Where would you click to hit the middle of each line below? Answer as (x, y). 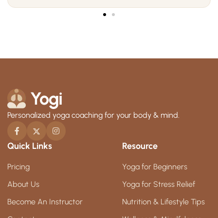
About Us (23, 184)
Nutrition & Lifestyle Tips (163, 201)
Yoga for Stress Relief (158, 184)
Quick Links (30, 146)
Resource (140, 146)
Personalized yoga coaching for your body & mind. (93, 115)
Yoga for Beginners (154, 166)
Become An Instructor (45, 201)
